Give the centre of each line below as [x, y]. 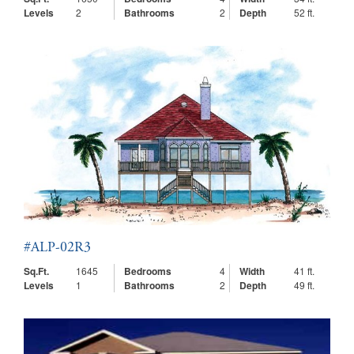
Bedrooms [148, 271]
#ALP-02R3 [57, 248]
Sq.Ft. [36, 271]
